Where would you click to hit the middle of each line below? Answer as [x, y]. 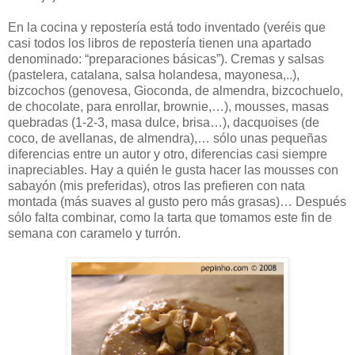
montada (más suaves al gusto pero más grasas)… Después [177, 201]
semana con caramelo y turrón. [94, 233]
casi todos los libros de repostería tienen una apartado [160, 43]
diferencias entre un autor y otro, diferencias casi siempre [168, 154]
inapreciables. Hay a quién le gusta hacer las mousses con [173, 170]
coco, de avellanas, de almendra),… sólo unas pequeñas [168, 138]
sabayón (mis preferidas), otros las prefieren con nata [157, 185]
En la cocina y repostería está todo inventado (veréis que [167, 27]
